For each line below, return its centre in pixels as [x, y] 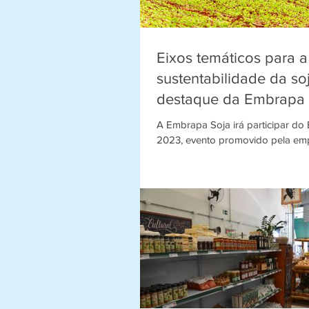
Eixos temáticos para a [232, 57]
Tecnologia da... [192, 170]
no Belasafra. [200, 119]
